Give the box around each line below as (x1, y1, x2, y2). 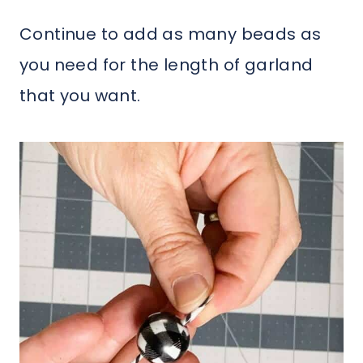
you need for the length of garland (19, 53, 314, 77)
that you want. (19, 84, 145, 108)
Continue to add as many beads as (19, 23, 322, 46)
